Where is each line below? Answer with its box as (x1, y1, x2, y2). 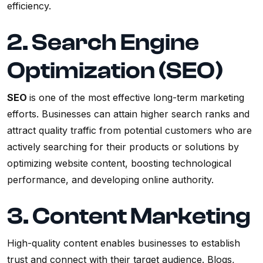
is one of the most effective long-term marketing (29, 92, 244, 104)
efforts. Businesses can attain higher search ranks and (7, 108, 249, 120)
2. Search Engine (7, 29, 199, 56)
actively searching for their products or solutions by (7, 141, 239, 153)
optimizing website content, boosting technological (7, 157, 231, 170)
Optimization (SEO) (7, 57, 223, 85)
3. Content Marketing (7, 203, 251, 230)
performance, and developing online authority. (7, 174, 214, 186)
